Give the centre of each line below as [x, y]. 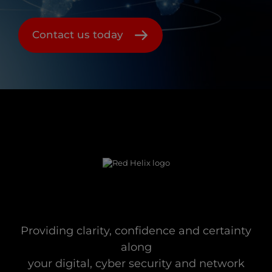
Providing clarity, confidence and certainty [136, 231]
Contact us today [78, 35]
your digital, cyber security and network [136, 264]
